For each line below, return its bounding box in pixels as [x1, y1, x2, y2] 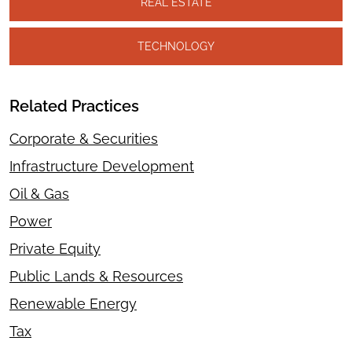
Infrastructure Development [9, 158, 194, 175]
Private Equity [9, 240, 101, 258]
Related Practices [9, 97, 139, 116]
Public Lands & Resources [9, 268, 183, 285]
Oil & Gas [9, 185, 69, 203]
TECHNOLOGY [137, 39, 214, 53]
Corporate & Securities [9, 130, 158, 148]
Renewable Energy [9, 295, 137, 313]
